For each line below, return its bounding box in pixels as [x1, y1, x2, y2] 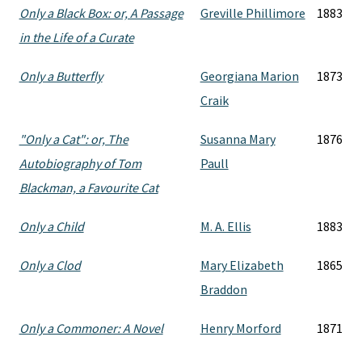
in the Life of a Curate [19, 29, 134, 45]
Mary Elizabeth [200, 257, 284, 273]
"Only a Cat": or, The [19, 131, 128, 147]
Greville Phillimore [200, 5, 305, 21]
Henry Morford [200, 320, 281, 336]
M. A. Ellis [200, 218, 251, 234]
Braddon [200, 281, 247, 297]
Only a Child [19, 218, 84, 234]
